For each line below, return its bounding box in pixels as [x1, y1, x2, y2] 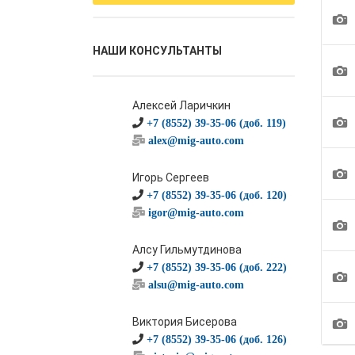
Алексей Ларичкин [132, 99, 231, 112]
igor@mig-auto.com [148, 207, 244, 218]
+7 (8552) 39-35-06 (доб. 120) [147, 189, 287, 200]
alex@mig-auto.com [148, 135, 244, 146]
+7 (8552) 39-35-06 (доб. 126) [147, 334, 287, 345]
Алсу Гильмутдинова [132, 243, 242, 256]
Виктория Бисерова [132, 315, 237, 328]
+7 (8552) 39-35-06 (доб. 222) [147, 261, 287, 273]
